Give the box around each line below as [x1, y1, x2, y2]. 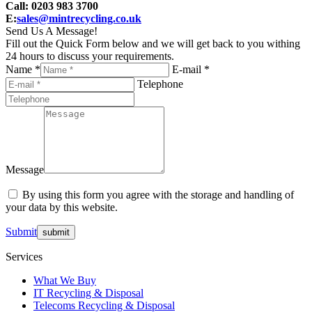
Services [6, 250, 42, 263]
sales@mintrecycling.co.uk [17, 12, 141, 24]
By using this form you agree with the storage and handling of [22, 188, 294, 201]
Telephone [137, 77, 183, 90]
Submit [6, 225, 37, 237]
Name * [6, 63, 40, 75]
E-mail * [172, 63, 210, 75]
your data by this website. [6, 201, 118, 213]
